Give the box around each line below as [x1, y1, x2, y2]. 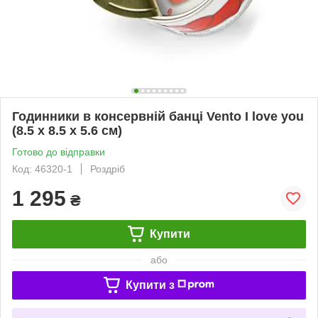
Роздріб [90, 163, 125, 175]
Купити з [125, 278, 175, 291]
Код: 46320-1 [12, 163, 72, 175]
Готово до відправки [12, 146, 105, 158]
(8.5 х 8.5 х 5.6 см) [12, 123, 122, 138]
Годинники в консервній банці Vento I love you [12, 109, 304, 124]
